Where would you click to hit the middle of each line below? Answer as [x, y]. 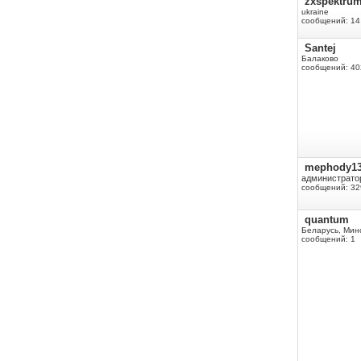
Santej [320, 48]
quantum [327, 220]
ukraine [315, 12]
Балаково [320, 58]
